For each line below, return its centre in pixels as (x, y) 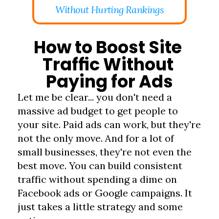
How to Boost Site (108, 47)
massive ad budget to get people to (98, 111)
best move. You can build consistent (100, 165)
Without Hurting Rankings (109, 10)
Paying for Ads (109, 82)
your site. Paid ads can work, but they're (109, 124)
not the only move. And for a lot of (96, 138)
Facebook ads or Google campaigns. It (105, 193)
